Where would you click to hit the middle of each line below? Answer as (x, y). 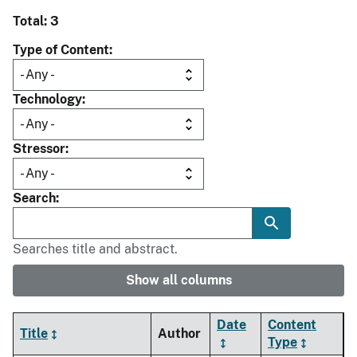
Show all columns (178, 280)
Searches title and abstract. (95, 249)
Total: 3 (36, 22)
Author (179, 334)
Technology (47, 100)
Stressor (39, 149)
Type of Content (61, 50)
